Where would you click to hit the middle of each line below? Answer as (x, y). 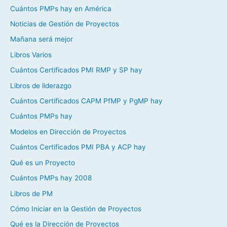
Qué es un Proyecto (43, 162)
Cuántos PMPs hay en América (61, 8)
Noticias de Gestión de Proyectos (65, 24)
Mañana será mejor (42, 39)
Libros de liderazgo (41, 85)
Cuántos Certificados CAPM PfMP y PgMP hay (86, 101)
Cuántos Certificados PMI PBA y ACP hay (78, 147)
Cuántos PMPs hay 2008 (51, 178)
